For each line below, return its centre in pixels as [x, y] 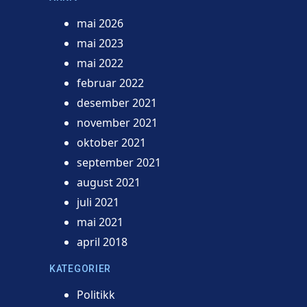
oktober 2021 [111, 142]
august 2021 [109, 182]
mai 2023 [100, 43]
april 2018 [102, 242]
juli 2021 [98, 202]
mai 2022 [100, 63]
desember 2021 [117, 102]
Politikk [96, 294]
